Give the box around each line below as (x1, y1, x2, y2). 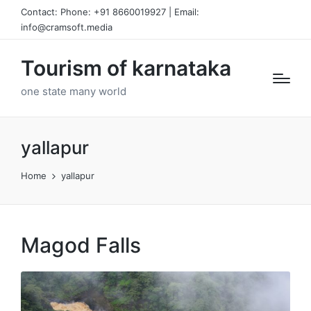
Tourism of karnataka (21, 56, 231, 81)
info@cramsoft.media (21, 22, 112, 33)
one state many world (21, 84, 126, 98)
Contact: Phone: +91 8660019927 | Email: (21, 6, 199, 17)
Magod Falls (21, 232, 141, 258)
